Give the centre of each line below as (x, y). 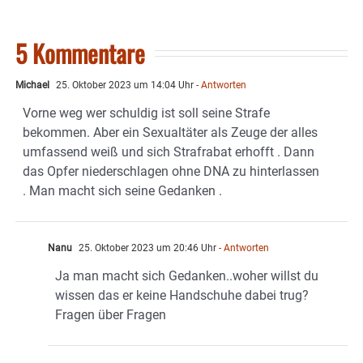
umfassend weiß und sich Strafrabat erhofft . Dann (169, 152)
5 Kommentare (80, 53)
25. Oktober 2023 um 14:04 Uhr (124, 85)
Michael (32, 85)
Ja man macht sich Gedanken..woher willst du (187, 275)
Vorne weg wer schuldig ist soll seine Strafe (146, 113)
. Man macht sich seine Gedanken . (122, 190)
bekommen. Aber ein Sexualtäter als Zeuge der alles (170, 132)
